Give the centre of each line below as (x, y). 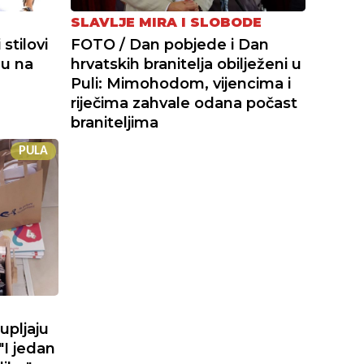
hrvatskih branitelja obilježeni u (186, 65)
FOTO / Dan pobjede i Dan (170, 45)
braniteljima (115, 123)
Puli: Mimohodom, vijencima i (181, 84)
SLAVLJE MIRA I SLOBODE (167, 23)
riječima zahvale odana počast (184, 104)
